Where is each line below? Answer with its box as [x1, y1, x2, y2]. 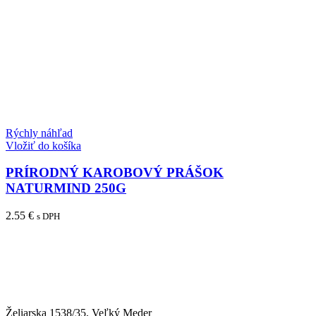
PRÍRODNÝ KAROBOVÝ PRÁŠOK [6, 165, 224, 181]
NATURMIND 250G [6, 181, 126, 196]
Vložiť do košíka [6, 139, 81, 152]
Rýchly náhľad [6, 126, 73, 139]
